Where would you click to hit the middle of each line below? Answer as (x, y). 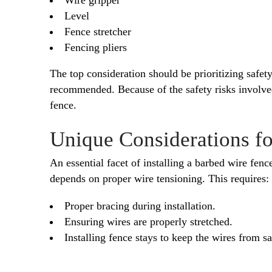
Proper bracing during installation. (140, 206)
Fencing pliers (96, 47)
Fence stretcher (98, 31)
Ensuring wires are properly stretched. (148, 222)
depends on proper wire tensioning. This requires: (159, 178)
